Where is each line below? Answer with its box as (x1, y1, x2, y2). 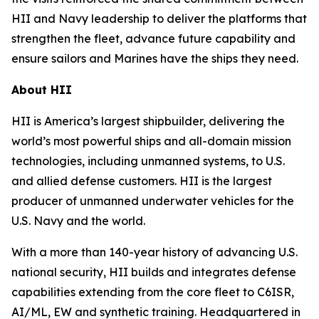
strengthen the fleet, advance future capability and (11, 31, 296, 46)
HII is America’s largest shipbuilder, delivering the (11, 114, 285, 129)
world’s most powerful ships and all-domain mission (11, 134, 291, 149)
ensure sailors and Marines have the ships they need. (11, 51, 298, 66)
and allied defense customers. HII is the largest (11, 174, 272, 189)
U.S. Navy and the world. (11, 214, 145, 229)
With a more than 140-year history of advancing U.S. (11, 245, 298, 260)
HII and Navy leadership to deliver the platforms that (11, 11, 307, 26)
